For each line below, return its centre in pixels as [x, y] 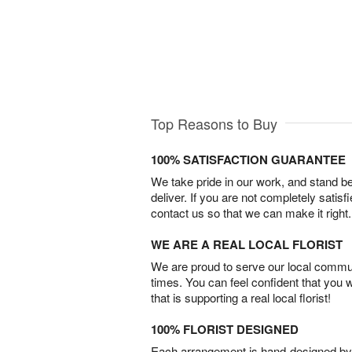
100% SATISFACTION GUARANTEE [248, 160]
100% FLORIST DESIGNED [225, 330]
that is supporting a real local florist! [241, 298]
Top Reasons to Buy [214, 124]
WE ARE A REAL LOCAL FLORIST [247, 245]
